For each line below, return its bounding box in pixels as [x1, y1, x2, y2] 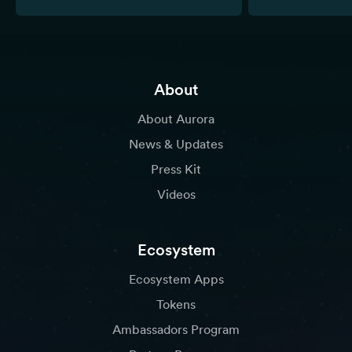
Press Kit [151, 162, 201, 177]
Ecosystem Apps [128, 272, 224, 287]
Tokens [156, 297, 196, 312]
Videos [156, 187, 196, 202]
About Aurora [137, 112, 214, 126]
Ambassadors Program [112, 322, 240, 337]
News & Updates [129, 137, 223, 152]
